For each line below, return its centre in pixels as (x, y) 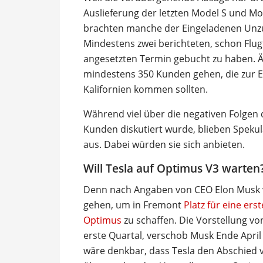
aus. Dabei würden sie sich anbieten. (164, 144)
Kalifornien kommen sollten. (146, 89)
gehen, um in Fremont (134, 205)
